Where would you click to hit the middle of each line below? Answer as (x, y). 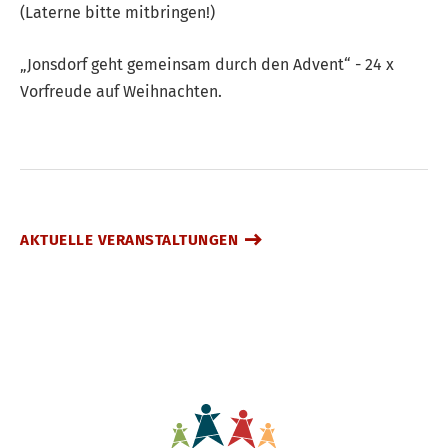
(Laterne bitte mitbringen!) (117, 12)
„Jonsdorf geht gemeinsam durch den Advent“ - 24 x (207, 65)
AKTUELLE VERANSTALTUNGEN (129, 240)
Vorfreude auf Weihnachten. (121, 92)
